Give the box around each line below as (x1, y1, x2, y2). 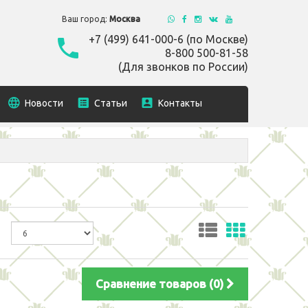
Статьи (94, 98, 127, 109)
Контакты (158, 98, 202, 109)
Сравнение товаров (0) (96, 277, 226, 290)
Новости (25, 98, 63, 109)
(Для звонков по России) (118, 60, 248, 73)
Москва (109, 14, 140, 23)
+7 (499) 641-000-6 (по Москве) (89, 33, 248, 45)
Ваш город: (62, 14, 109, 23)
